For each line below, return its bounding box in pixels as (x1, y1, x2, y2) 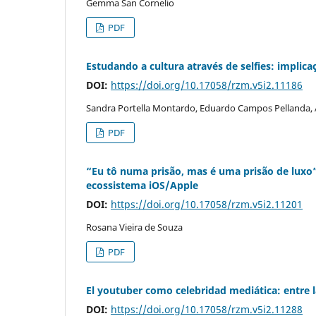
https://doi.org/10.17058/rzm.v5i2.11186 (111, 78, 303, 92)
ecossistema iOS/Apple (86, 178, 198, 192)
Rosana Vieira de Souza (86, 220, 183, 233)
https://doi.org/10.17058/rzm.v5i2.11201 (111, 197, 303, 211)
